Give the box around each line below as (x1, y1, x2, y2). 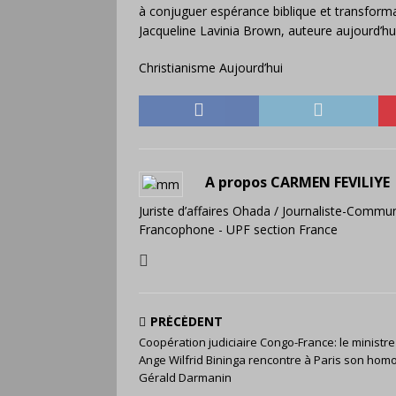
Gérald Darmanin (139, 369, 232, 385)
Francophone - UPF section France (139, 221, 338, 238)
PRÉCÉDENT (150, 313, 223, 330)
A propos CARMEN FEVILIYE (205, 172, 393, 192)
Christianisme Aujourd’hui (139, 59, 283, 76)
